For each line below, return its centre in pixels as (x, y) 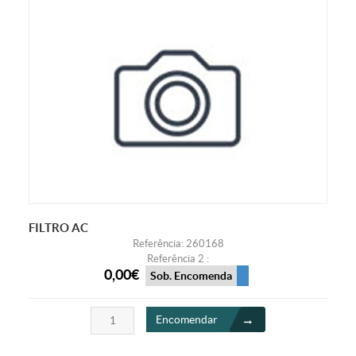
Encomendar (187, 320)
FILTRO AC (58, 227)
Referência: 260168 (178, 243)
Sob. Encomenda (191, 276)
